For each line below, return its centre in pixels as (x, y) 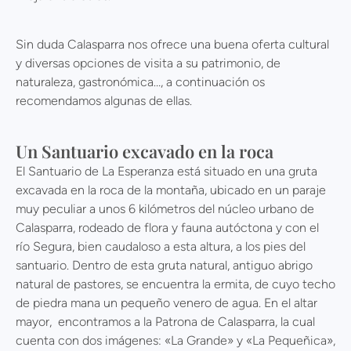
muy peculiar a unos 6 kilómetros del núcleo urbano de (165, 209)
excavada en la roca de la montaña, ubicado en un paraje (171, 190)
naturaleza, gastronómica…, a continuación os (140, 82)
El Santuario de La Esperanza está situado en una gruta (166, 172)
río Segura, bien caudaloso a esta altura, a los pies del (161, 247)
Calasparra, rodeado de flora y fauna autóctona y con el (167, 228)
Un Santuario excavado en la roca (145, 152)
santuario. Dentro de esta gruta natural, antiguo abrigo (164, 266)
